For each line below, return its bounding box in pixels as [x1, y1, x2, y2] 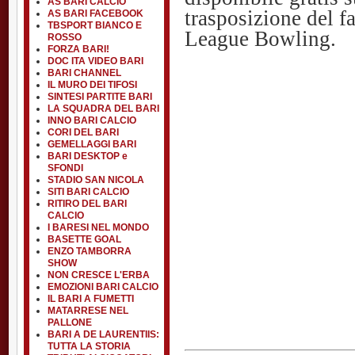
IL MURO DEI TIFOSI [48, 79, 137, 90]
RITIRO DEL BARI [48, 198, 127, 209]
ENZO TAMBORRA [48, 246, 132, 257]
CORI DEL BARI [48, 127, 119, 138]
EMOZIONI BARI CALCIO [48, 281, 158, 292]
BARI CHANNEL [48, 67, 121, 78]
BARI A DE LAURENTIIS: [48, 329, 159, 340]
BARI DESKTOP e [48, 151, 128, 162]
